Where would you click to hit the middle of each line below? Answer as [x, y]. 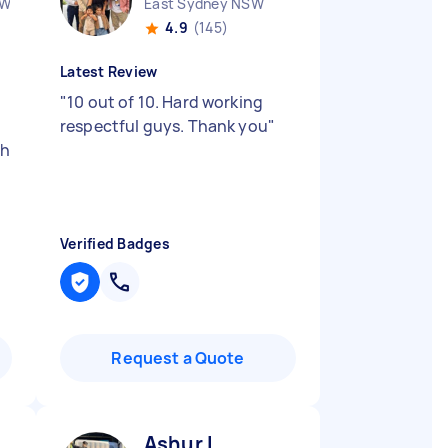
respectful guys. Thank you [164, 126]
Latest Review [109, 71]
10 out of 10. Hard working [165, 102]
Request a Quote [178, 358]
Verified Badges [115, 243]
